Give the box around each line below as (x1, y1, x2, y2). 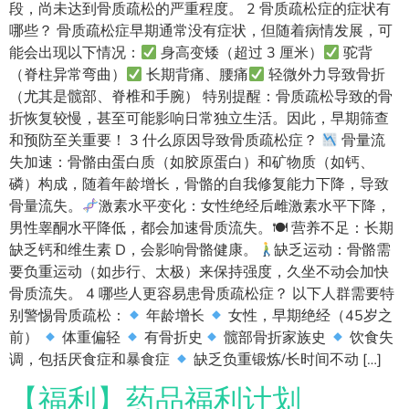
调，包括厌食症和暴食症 (9, 349, 173, 370)
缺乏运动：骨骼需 (274, 239, 392, 260)
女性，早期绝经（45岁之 (225, 305, 393, 326)
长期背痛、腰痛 (142, 64, 249, 85)
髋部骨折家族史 (219, 327, 330, 348)
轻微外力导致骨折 (265, 64, 386, 85)
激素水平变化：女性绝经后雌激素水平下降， (99, 195, 392, 216)
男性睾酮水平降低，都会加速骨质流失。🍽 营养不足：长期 (9, 217, 393, 238)
